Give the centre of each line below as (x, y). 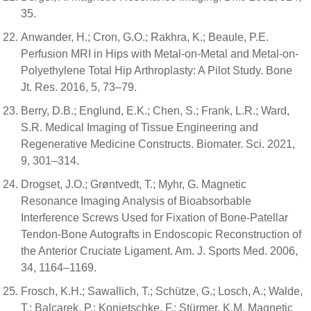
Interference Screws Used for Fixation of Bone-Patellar (154, 218)
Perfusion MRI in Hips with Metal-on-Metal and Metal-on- (160, 54)
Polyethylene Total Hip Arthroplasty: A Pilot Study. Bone (157, 70)
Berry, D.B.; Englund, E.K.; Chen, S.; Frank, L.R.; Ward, (155, 111)
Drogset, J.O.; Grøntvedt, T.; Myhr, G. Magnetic (134, 184)
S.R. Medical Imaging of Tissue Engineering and (140, 127)
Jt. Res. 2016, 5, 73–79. (79, 87)
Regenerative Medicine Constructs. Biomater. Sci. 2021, (158, 144)
